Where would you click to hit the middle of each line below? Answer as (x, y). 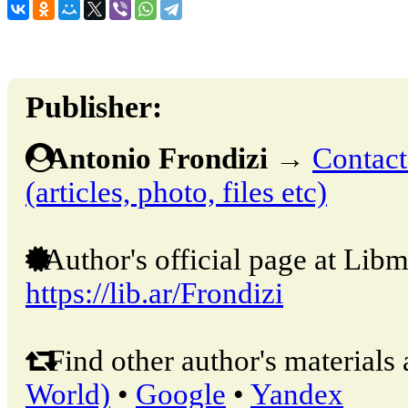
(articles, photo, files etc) (176, 192)
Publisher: (94, 107)
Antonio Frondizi (158, 158)
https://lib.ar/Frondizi (154, 293)
